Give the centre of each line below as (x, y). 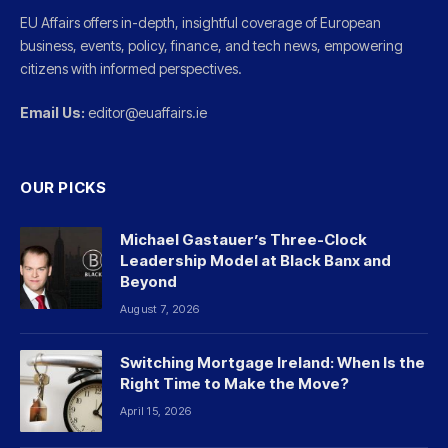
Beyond (148, 281)
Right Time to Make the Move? (234, 383)
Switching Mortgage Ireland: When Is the (272, 362)
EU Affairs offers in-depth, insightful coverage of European (200, 22)
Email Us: (52, 112)
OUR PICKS (63, 187)
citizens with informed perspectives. (131, 68)
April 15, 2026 (156, 411)
